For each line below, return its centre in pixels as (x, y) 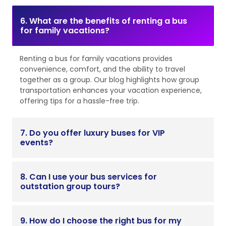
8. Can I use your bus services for (89, 177)
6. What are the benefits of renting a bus (104, 21)
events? (37, 143)
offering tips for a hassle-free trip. (79, 101)
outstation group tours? (70, 187)
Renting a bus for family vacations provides (96, 59)
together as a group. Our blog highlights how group (109, 80)
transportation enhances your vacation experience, (111, 91)
